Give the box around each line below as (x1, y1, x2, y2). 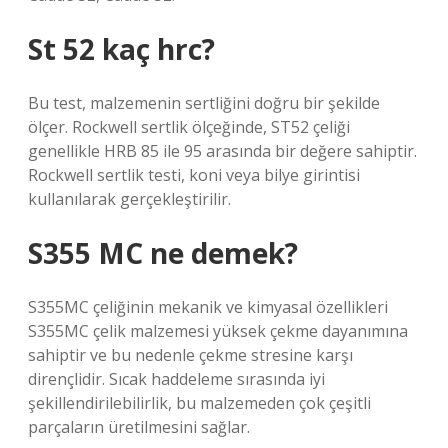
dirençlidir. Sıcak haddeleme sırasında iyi (28, 368, 325, 390)
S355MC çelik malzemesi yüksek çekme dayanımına (28, 320, 408, 342)
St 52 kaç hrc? (28, 30, 215, 68)
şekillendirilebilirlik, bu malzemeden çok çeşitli (28, 392, 371, 414)
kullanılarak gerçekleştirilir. (28, 188, 231, 210)
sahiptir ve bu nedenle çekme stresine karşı (28, 344, 353, 366)
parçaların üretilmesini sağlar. (28, 416, 250, 438)
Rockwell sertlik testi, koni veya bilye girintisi (28, 164, 360, 186)
